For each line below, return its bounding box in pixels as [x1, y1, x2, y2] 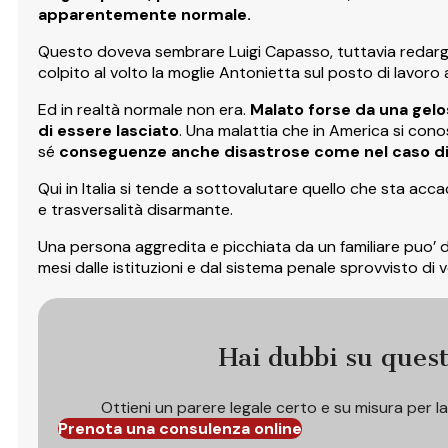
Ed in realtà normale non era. [38, 98, 250, 120]
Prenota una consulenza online [58, 417, 302, 439]
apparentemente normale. [38, 3, 251, 25]
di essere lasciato [38, 119, 179, 141]
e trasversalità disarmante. [38, 198, 233, 220]
